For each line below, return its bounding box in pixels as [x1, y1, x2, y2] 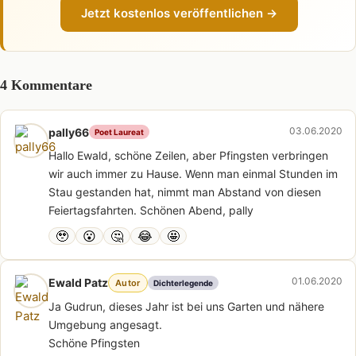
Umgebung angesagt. [48, 317, 162, 331]
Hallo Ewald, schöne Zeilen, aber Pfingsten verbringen [48, 148, 328, 162]
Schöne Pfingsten [48, 335, 140, 350]
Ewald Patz [48, 276, 108, 289]
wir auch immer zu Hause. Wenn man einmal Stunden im [48, 166, 338, 180]
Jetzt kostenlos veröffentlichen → [81, 5, 277, 21]
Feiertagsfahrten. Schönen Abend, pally [48, 203, 253, 217]
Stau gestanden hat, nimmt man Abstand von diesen [48, 184, 321, 199]
